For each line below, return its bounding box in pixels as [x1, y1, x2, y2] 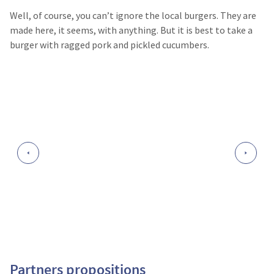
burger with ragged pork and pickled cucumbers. [10, 39, 209, 51]
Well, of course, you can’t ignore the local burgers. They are [10, 9, 256, 21]
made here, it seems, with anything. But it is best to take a [10, 24, 253, 36]
